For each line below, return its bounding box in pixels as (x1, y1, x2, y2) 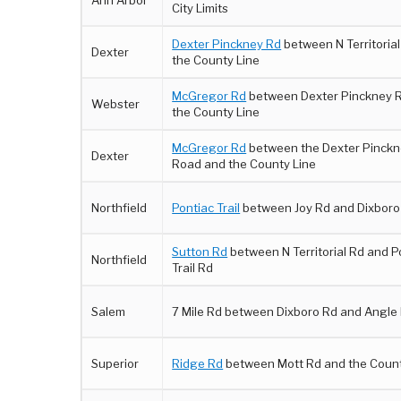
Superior (91, 356, 140, 371)
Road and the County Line (172, 157, 317, 171)
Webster (91, 97, 141, 111)
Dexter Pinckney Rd (172, 37, 282, 51)
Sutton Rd (172, 244, 228, 259)
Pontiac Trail (172, 200, 241, 215)
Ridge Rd (172, 356, 224, 371)
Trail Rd (172, 260, 214, 275)
